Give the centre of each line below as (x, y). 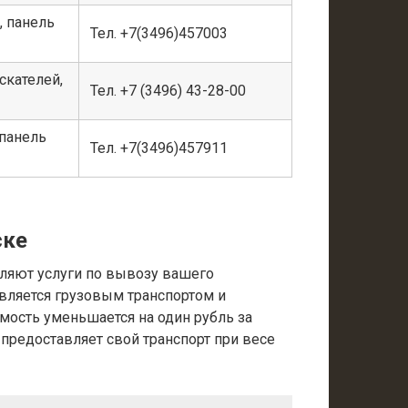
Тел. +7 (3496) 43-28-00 (168, 91)
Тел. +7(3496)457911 (159, 148)
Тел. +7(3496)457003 (159, 34)
